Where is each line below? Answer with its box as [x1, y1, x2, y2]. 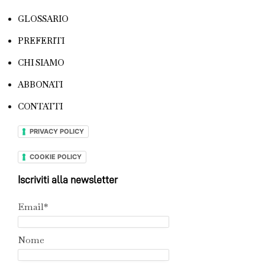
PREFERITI [18, 35, 64, 46]
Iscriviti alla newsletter [18, 174, 118, 185]
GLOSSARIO [18, 13, 69, 24]
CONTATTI [18, 101, 63, 112]
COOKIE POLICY [30, 152, 82, 161]
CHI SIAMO [18, 57, 64, 68]
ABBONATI [18, 79, 63, 90]
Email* [18, 200, 48, 213]
